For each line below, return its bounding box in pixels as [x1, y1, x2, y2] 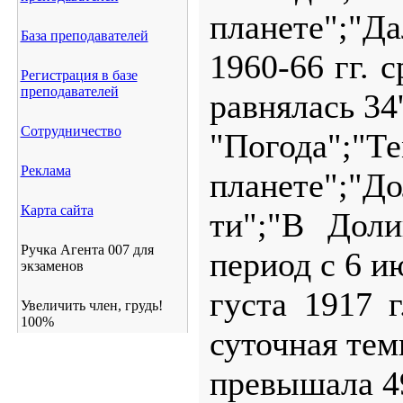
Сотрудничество [20, 123, 121, 139]
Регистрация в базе [20, 67, 138, 83]
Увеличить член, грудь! [20, 298, 163, 313]
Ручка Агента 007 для [20, 242, 154, 257]
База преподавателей [20, 28, 148, 43]
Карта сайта [20, 202, 94, 218]
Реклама [20, 163, 71, 178]
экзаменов [20, 258, 84, 273]
